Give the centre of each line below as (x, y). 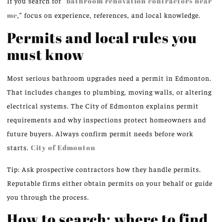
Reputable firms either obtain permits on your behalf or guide (110, 183)
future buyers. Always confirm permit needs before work (100, 134)
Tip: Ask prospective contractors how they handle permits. (104, 169)
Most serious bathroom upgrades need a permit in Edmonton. (109, 78)
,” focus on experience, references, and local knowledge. (109, 15)
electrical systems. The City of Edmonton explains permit (103, 106)
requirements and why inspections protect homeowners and (107, 120)
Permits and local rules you (102, 38)
